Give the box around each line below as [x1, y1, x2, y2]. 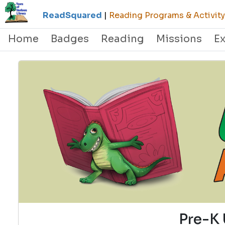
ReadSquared [43, 10, 102, 21]
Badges [51, 33, 89, 45]
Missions [156, 33, 202, 45]
